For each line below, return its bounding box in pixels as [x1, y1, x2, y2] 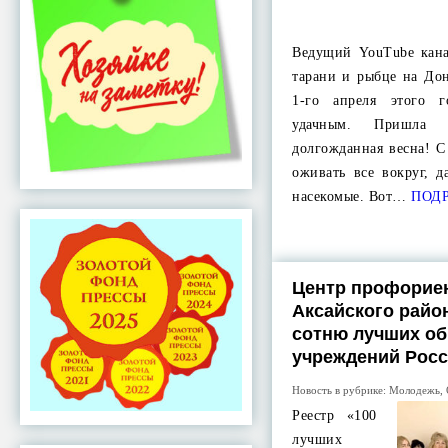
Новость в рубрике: [292, 384, 390, 396]
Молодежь [389, 384, 441, 396]
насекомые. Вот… [292, 189, 407, 204]
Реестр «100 [292, 408, 377, 423]
